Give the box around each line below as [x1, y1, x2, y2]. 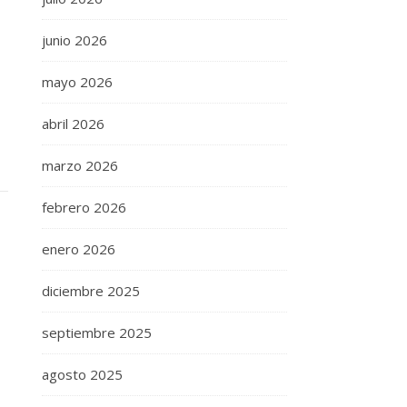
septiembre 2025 [42, 323, 152, 342]
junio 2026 [42, 31, 107, 49]
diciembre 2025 [42, 282, 140, 300]
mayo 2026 [42, 73, 113, 91]
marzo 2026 [42, 156, 118, 174]
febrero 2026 [42, 198, 126, 216]
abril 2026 [42, 114, 104, 133]
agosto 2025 [42, 365, 123, 383]
